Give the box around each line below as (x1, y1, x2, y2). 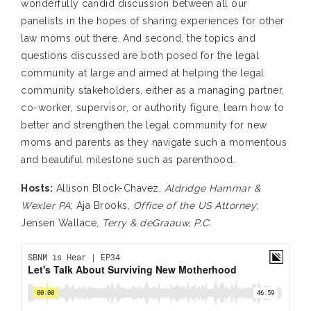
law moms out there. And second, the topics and (21, 33, 255, 44)
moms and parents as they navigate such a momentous (21, 137, 287, 149)
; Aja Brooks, (70, 200, 133, 212)
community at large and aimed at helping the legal (21, 67, 264, 79)
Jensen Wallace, (21, 217, 102, 229)
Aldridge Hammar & (164, 183, 260, 194)
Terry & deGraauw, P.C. (102, 217, 212, 229)
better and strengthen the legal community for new (21, 119, 267, 131)
